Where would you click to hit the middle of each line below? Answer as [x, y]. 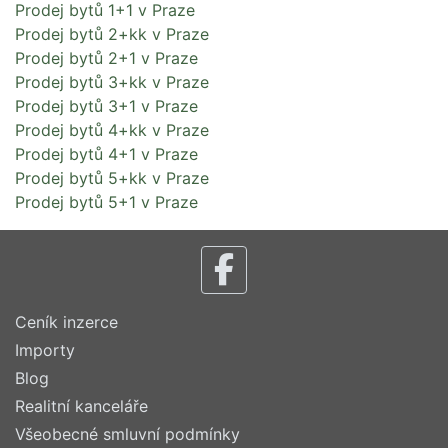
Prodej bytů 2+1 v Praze [106, 57]
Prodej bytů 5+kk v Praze [112, 177]
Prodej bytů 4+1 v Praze [106, 153]
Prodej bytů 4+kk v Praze [112, 129]
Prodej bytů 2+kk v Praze [112, 33]
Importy [45, 350]
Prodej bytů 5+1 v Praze [106, 201]
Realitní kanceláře [81, 406]
